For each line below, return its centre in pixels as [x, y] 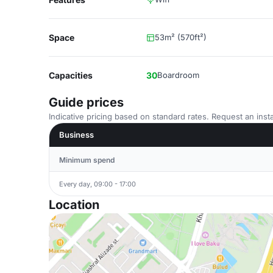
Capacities [71, 75]
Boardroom [178, 75]
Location [74, 205]
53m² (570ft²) [181, 37]
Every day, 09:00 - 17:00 [97, 184]
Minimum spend [87, 160]
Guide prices [86, 102]
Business [76, 135]
